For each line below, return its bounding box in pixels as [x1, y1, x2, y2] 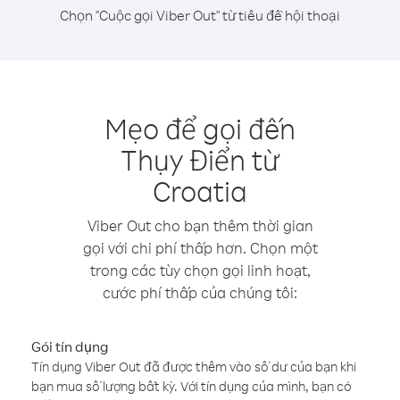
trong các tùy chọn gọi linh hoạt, [89, 261, 311, 279]
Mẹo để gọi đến [104, 110, 296, 146]
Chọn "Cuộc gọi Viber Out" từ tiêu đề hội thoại [60, 6, 340, 24]
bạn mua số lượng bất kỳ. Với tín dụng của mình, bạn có [31, 378, 352, 395]
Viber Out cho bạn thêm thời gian [87, 216, 313, 235]
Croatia [153, 172, 247, 209]
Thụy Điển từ [121, 141, 279, 178]
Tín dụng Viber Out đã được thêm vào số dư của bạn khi [31, 358, 356, 375]
